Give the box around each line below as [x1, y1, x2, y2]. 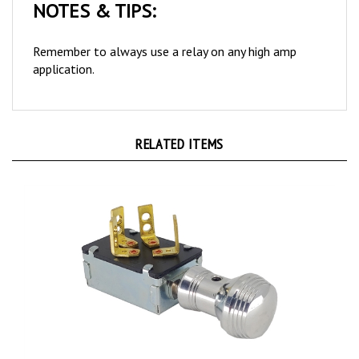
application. [33, 43, 95, 60]
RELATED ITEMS [135, 117, 224, 136]
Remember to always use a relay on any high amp [33, 26, 296, 42]
